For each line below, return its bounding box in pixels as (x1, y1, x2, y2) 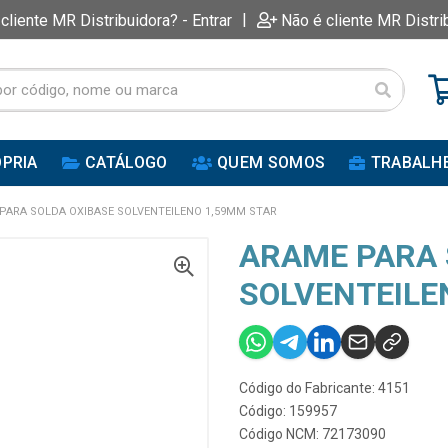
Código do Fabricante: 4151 (239, 380, 410, 396)
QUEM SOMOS (217, 153, 326, 172)
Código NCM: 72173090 (239, 426, 386, 442)
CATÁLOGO (85, 153, 168, 172)
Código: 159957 (239, 403, 337, 419)
